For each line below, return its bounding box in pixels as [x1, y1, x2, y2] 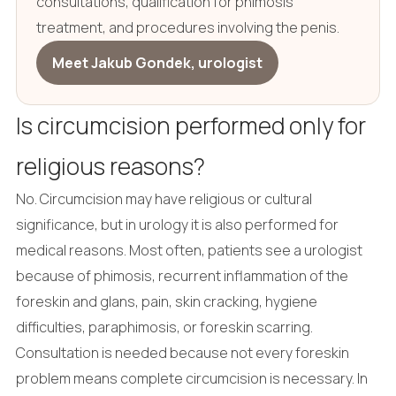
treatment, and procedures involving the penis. [35, 17, 339, 37]
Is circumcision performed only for [15, 109, 366, 141]
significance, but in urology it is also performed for [15, 214, 339, 234]
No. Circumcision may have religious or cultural [15, 188, 312, 209]
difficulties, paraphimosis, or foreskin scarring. [15, 316, 313, 337]
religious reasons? [15, 149, 205, 182]
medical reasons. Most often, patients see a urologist [15, 240, 362, 260]
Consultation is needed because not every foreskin [15, 342, 349, 362]
